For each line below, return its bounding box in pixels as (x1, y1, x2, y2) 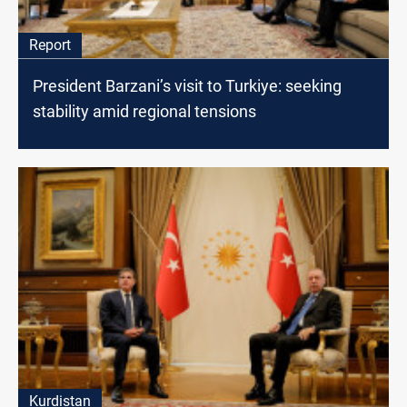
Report (29, 36, 71, 55)
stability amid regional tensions (33, 102, 256, 122)
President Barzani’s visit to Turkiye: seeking (33, 76, 342, 96)
